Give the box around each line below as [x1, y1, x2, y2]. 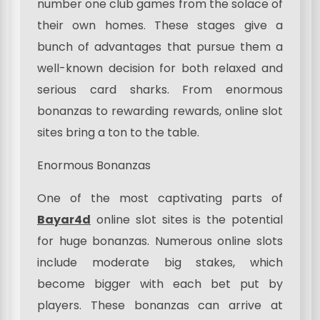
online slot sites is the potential [91, 211, 283, 229]
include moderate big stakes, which [37, 254, 283, 271]
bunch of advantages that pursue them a [37, 39, 283, 56]
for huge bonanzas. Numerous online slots [37, 233, 283, 250]
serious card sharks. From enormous [37, 81, 283, 99]
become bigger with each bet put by [37, 276, 283, 293]
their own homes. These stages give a [37, 17, 283, 34]
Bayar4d [37, 211, 91, 229]
